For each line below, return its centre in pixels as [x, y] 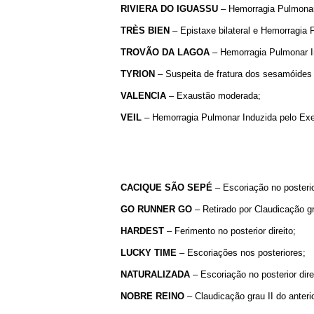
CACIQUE [141, 187]
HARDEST [142, 231]
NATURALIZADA [155, 274]
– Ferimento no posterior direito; [230, 231]
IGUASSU [197, 8]
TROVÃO [140, 52]
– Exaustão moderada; [213, 95]
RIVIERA [139, 8]
